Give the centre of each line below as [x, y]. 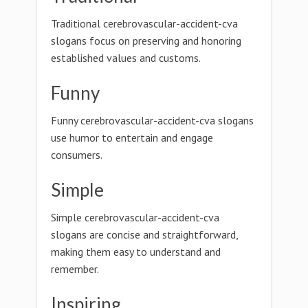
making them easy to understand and [136, 252]
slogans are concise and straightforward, [144, 234]
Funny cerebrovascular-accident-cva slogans [152, 120]
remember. [75, 269]
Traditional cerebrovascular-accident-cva [144, 23]
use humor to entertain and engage [132, 137]
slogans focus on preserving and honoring [146, 41]
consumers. [77, 155]
